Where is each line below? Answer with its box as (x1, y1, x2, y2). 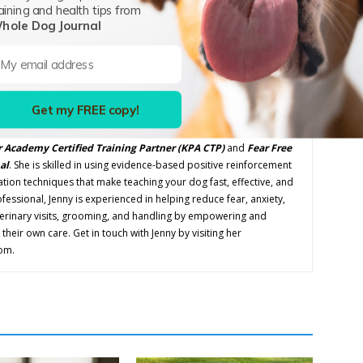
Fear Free (247, 141, 292, 156)
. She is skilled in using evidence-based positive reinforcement (9, 158, 292, 173)
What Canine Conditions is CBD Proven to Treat (61, 24, 313, 40)
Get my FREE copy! (31, 102, 139, 117)
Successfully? (238, 41, 313, 57)
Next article (262, 3, 313, 15)
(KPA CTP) (175, 141, 224, 156)
